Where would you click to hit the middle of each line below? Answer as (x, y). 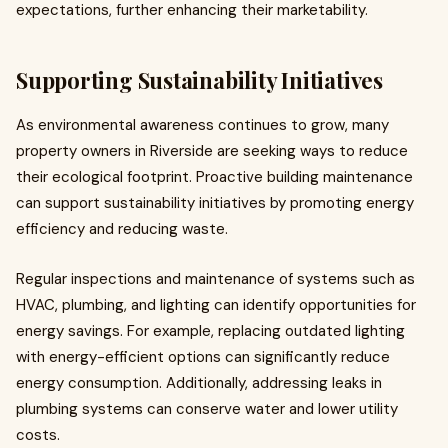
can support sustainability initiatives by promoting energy (215, 203)
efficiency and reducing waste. (122, 229)
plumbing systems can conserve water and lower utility (207, 409)
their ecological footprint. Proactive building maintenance (214, 177)
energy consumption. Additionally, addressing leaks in (199, 383)
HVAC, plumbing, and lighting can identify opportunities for (216, 305)
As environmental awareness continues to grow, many (202, 125)
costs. (38, 435)
